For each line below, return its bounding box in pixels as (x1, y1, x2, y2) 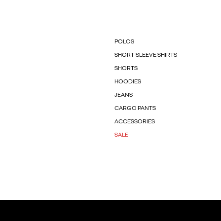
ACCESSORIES (114, 119, 155, 125)
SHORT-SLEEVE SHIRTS (114, 52, 177, 59)
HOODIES (114, 79, 141, 85)
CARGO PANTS (114, 106, 156, 112)
